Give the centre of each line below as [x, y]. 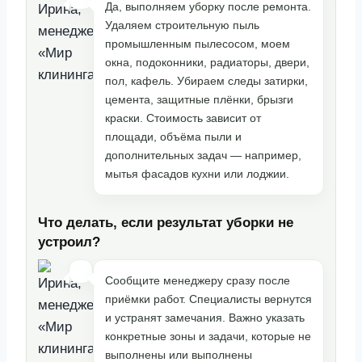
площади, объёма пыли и [173, 137]
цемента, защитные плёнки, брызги [199, 99]
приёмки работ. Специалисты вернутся [208, 299]
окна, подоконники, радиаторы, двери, [207, 62]
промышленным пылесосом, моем [198, 44]
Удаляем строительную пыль [182, 25]
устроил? [69, 242]
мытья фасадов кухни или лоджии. [197, 174]
